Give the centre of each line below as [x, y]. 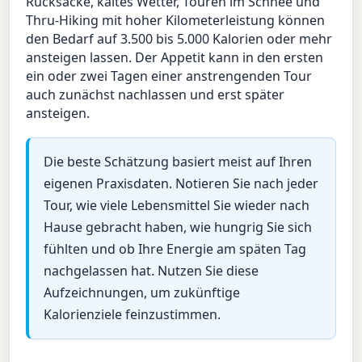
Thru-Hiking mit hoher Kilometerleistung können [176, 21]
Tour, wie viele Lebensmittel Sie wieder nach [176, 205]
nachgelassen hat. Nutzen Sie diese [151, 270]
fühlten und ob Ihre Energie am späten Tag [175, 248]
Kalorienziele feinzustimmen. [132, 314]
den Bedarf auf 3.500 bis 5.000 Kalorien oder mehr [179, 39]
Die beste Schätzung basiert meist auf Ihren [177, 161]
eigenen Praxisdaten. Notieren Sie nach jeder [181, 183]
